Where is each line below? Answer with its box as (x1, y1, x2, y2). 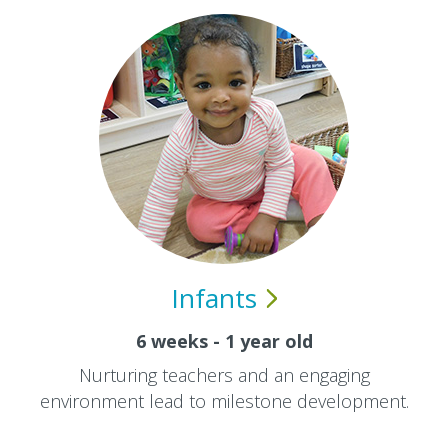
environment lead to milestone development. (39, 389, 409, 413)
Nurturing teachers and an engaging (78, 363, 370, 387)
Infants (170, 280, 257, 316)
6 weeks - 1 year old (135, 329, 313, 353)
